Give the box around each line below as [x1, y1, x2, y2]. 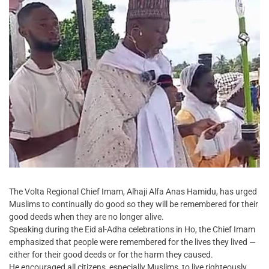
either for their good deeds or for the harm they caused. [9, 250, 213, 260]
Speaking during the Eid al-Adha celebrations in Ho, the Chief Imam [9, 225, 255, 235]
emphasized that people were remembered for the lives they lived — [9, 237, 256, 247]
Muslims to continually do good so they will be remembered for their [9, 199, 258, 210]
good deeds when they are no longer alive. [9, 212, 164, 222]
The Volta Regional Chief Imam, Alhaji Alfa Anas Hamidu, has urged [9, 187, 257, 197]
